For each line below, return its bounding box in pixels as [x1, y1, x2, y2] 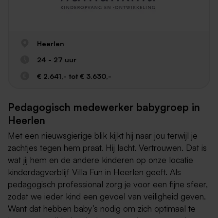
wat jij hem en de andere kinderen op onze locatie [8, 154, 193, 165]
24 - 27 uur [36, 55, 76, 64]
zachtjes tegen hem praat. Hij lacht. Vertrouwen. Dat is [8, 142, 207, 153]
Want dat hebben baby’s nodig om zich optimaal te [8, 202, 196, 214]
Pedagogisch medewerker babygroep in [8, 101, 200, 114]
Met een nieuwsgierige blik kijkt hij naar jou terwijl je [8, 129, 198, 141]
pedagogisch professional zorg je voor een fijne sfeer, [8, 178, 208, 189]
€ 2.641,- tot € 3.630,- [36, 71, 111, 80]
